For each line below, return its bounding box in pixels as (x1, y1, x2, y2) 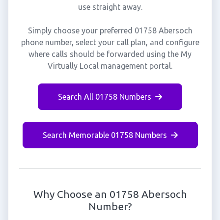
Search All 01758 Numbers (58, 92, 151, 101)
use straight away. (78, 2, 142, 11)
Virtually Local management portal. (48, 61, 172, 70)
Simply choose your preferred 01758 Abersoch (27, 26, 192, 35)
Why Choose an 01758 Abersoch (33, 188, 187, 200)
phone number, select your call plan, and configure (21, 38, 199, 47)
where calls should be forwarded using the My (28, 50, 192, 58)
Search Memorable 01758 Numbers (42, 131, 167, 139)
